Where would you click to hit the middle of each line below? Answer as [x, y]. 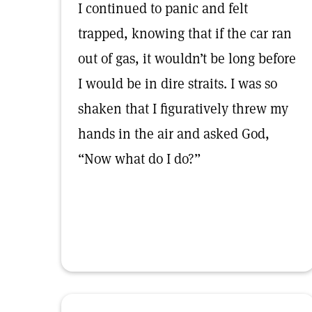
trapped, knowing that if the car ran [185, 33]
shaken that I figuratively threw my [183, 109]
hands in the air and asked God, [174, 134]
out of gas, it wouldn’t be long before [187, 58]
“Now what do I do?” [139, 159]
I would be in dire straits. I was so [178, 84]
